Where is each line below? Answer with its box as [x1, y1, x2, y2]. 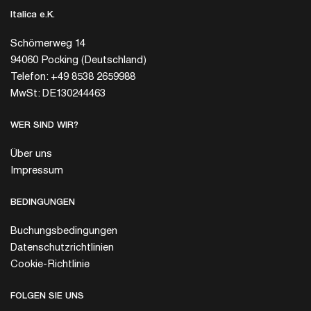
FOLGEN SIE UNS [10, 290, 84, 301]
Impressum [10, 166, 63, 177]
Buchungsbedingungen [10, 226, 117, 237]
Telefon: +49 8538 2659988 [10, 72, 135, 83]
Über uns [10, 149, 52, 160]
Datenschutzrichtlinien [10, 243, 114, 254]
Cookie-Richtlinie [10, 260, 90, 271]
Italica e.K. [10, 9, 55, 20]
